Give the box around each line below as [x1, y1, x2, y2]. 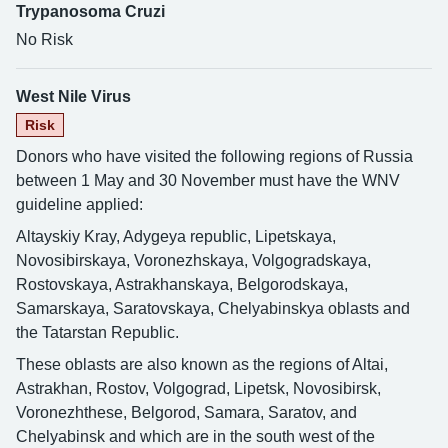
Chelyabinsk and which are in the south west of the [16, 428, 375, 445]
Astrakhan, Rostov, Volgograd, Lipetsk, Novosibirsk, [16, 380, 381, 397]
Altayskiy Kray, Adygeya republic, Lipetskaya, [16, 228, 336, 245]
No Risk [16, 31, 73, 48]
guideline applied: [16, 196, 143, 213]
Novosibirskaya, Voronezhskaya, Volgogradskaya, [16, 252, 371, 269]
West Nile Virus [16, 88, 131, 105]
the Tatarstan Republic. [16, 324, 179, 341]
